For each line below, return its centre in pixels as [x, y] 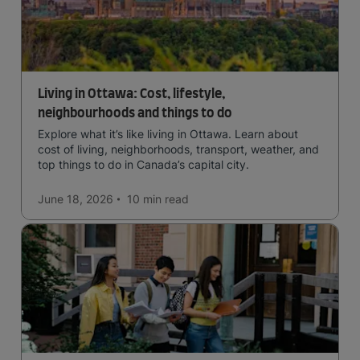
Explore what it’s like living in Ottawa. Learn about [168, 134]
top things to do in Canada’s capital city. [143, 164]
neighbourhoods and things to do [135, 113]
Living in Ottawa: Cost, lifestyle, [131, 94]
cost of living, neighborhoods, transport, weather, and [178, 149]
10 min [144, 199]
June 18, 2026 [76, 199]
